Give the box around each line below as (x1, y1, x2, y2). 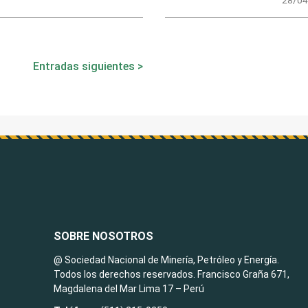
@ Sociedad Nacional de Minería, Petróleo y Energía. (54, 254, 280, 265)
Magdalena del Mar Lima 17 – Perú (54, 283, 205, 294)
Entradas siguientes (33, 59, 135, 73)
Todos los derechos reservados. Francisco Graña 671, (54, 268, 290, 280)
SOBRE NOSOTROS (54, 230, 154, 243)
